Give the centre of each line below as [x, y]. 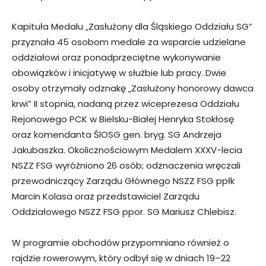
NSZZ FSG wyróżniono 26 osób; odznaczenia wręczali [126, 165]
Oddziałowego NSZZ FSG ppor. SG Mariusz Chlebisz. [124, 211]
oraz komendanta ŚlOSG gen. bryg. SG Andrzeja [117, 134]
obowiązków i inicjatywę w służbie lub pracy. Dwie [119, 72]
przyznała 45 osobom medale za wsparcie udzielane [129, 42]
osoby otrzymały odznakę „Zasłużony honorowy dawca [133, 88]
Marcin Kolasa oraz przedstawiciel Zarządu [106, 196]
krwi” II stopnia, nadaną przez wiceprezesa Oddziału [126, 103]
